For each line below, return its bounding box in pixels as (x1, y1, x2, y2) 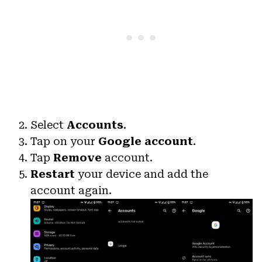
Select (30, 118, 67, 131)
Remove (53, 151, 102, 164)
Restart (30, 167, 75, 180)
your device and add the (75, 167, 208, 180)
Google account (98, 135, 193, 147)
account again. (30, 184, 112, 196)
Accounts (67, 118, 123, 131)
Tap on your (30, 135, 98, 147)
